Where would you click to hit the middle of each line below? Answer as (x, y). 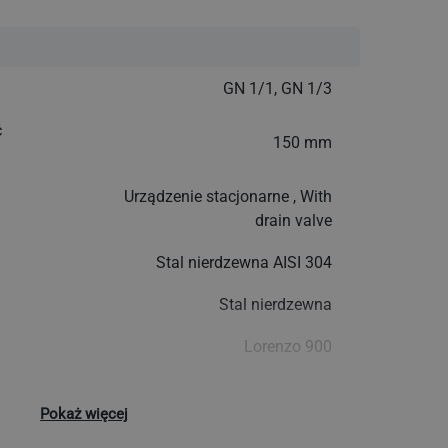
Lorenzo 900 (288, 347)
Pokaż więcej (84, 413)
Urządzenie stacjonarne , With (228, 197)
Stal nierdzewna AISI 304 (244, 263)
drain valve (293, 221)
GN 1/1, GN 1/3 (277, 89)
